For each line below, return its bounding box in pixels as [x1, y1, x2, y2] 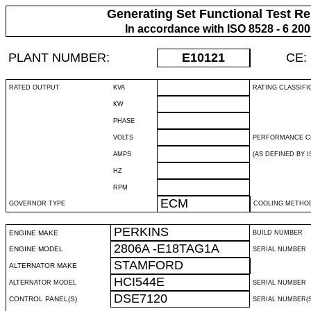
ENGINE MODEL [9, 245, 63, 253]
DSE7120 [114, 292, 167, 305]
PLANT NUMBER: [8, 51, 110, 65]
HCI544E [114, 275, 165, 289]
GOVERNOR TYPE [9, 200, 65, 207]
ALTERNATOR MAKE [9, 262, 77, 269]
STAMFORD [114, 258, 183, 272]
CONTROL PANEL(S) [9, 295, 77, 303]
